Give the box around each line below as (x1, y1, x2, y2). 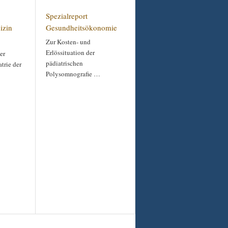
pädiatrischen (46, 59, 83, 68)
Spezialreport (46, 11, 88, 21)
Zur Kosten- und (46, 37, 91, 46)
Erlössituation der (46, 48, 95, 57)
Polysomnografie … (46, 69, 100, 78)
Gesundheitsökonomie (46, 22, 117, 33)
